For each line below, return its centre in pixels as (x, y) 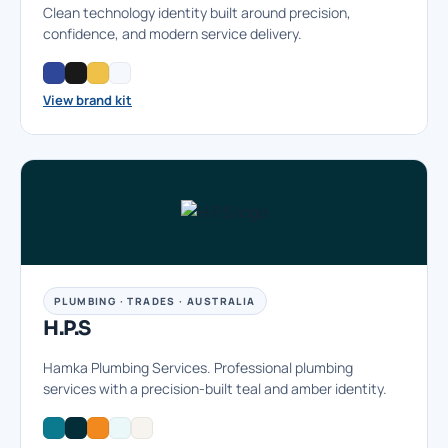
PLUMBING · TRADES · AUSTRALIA (155, 301)
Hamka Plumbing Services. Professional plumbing (198, 368)
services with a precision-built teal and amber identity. (215, 389)
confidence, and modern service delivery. (172, 34)
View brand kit (87, 100)
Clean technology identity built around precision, (197, 13)
